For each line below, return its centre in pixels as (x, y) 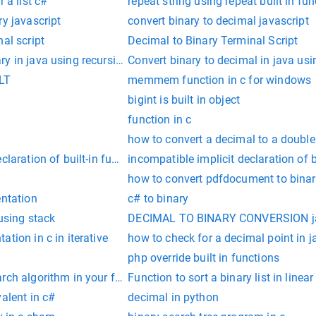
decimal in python (173, 298)
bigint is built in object (184, 100)
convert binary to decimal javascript (218, 21)
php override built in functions (203, 258)
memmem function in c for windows (220, 80)
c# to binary (158, 199)
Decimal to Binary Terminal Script (213, 41)
